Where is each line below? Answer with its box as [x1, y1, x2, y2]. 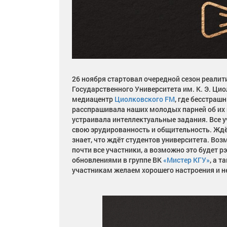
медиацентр [72, 94, 115, 104]
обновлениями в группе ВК [72, 155, 163, 165]
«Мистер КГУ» [163, 155, 210, 165]
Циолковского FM [115, 94, 175, 104]
